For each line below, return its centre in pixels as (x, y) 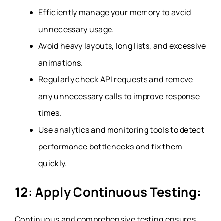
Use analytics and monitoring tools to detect (122, 129)
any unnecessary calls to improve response (119, 96)
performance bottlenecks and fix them (110, 146)
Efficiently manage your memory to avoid (115, 12)
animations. (61, 62)
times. (50, 113)
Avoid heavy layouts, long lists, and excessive (122, 46)
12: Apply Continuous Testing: (108, 192)
